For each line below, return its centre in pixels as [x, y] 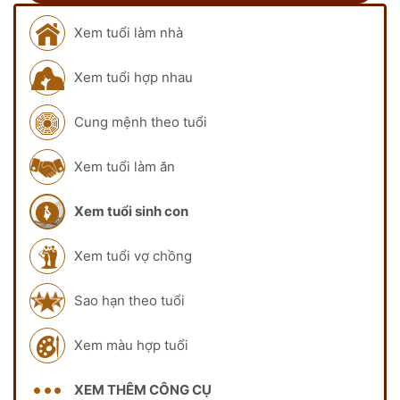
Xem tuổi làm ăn [125, 166]
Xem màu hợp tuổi [131, 345]
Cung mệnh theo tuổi [141, 121]
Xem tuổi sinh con [131, 211]
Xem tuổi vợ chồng [133, 255]
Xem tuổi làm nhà [129, 32]
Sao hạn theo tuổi [129, 300]
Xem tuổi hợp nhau [133, 77]
